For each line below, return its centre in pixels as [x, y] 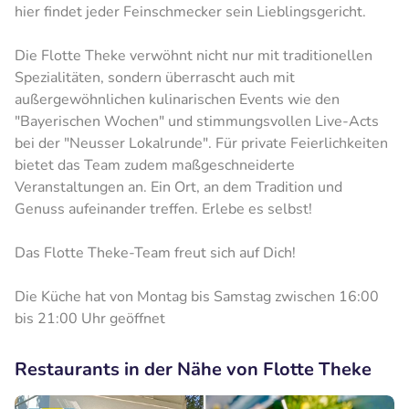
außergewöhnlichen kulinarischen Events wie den [177, 99]
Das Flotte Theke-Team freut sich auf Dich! [155, 252]
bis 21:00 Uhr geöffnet [90, 318]
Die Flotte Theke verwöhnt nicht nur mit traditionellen [194, 55]
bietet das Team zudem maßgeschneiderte [155, 165]
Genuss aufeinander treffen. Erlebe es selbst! [163, 209]
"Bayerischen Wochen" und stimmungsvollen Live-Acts [197, 121]
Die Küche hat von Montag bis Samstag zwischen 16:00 [197, 296]
